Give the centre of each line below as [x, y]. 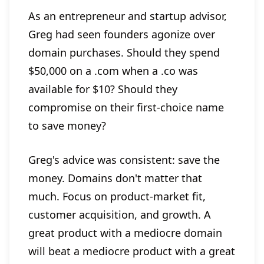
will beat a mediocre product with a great [132, 251]
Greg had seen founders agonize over [122, 34]
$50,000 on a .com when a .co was [113, 71]
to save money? [67, 126]
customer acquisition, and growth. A [120, 215]
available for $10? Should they [103, 89]
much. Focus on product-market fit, [117, 197]
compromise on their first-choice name [126, 108]
